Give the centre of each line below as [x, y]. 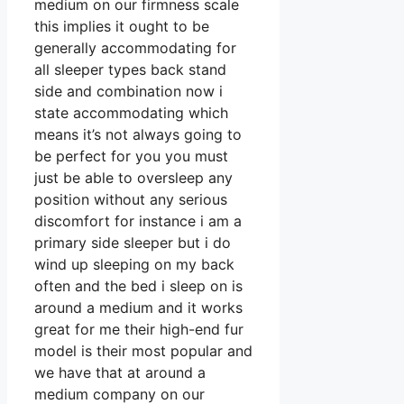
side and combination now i [129, 92]
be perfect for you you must [131, 156]
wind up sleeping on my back [134, 265]
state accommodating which [131, 113]
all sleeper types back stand [130, 70]
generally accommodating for [135, 48]
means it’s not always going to [138, 135]
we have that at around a [120, 373]
